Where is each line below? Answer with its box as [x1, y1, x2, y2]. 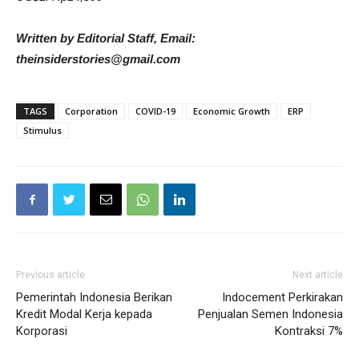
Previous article [16, 269, 85, 280]
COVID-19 [135, 105, 175, 117]
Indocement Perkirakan [222, 290, 343, 305]
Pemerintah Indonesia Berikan [16, 290, 172, 305]
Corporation [65, 105, 118, 117]
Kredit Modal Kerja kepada [16, 307, 152, 321]
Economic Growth [193, 105, 270, 117]
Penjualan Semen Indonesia [198, 307, 343, 321]
